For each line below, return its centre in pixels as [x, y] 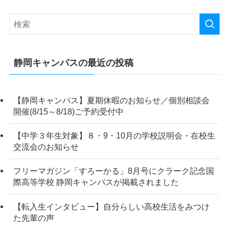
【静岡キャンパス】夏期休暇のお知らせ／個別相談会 [111, 100]
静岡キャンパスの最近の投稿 [73, 63]
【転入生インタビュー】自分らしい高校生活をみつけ [111, 206]
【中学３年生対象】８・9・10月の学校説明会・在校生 [114, 136]
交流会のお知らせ [46, 147]
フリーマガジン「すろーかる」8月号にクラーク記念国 [113, 171]
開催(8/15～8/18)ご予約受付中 [68, 111]
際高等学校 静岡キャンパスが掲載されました [96, 182]
